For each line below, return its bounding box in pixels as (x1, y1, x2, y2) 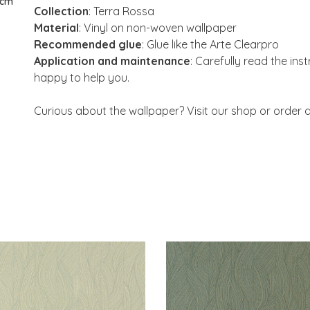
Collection (34, 4, 89, 19)
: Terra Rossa (89, 4, 155, 19)
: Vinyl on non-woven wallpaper (79, 21, 237, 35)
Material (34, 21, 80, 35)
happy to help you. (34, 71, 130, 85)
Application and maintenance (34, 54, 191, 69)
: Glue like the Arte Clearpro (142, 37, 280, 52)
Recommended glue (34, 37, 143, 52)
